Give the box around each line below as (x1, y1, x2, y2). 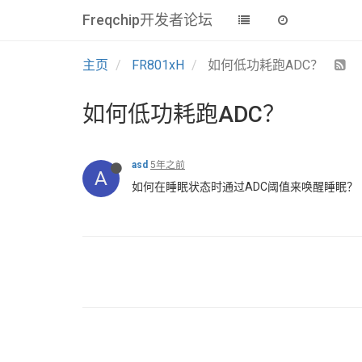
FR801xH (132, 57, 184, 73)
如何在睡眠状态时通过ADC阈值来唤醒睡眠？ (132, 180, 358, 193)
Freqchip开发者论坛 (82, 11, 213, 28)
